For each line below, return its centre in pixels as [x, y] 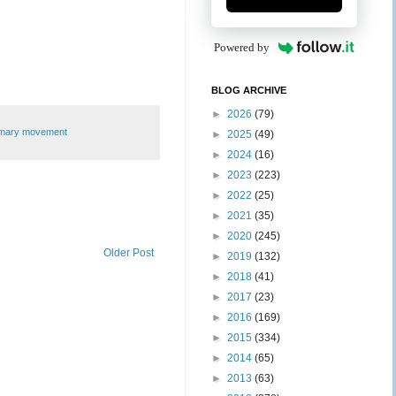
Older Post [129, 252]
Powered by [242, 47]
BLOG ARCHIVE [249, 90]
